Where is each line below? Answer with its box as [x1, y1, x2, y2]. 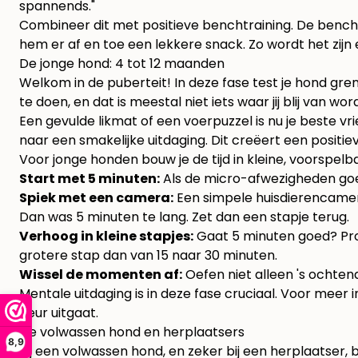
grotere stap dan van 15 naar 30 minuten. [19, 246, 277, 265]
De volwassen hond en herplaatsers [19, 323, 245, 342]
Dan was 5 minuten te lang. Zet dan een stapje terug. [19, 208, 349, 227]
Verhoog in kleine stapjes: [19, 227, 193, 246]
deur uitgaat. [19, 304, 98, 323]
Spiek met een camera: [19, 189, 173, 208]
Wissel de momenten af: [19, 265, 182, 284]
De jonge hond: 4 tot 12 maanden [19, 54, 225, 74]
